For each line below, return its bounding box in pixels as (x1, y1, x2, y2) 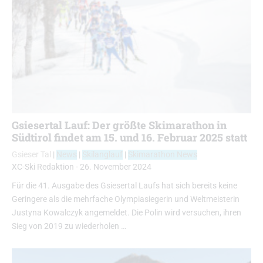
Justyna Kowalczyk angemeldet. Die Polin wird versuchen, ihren (12, 207, 241, 218)
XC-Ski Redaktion (12, 161, 74, 172)
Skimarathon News (128, 149, 197, 160)
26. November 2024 (80, 161, 151, 172)
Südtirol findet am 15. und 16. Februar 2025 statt (12, 130, 247, 144)
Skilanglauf (82, 149, 123, 160)
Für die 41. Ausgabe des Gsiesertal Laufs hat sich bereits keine (12, 180, 237, 191)
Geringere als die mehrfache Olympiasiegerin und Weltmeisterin (12, 194, 240, 204)
